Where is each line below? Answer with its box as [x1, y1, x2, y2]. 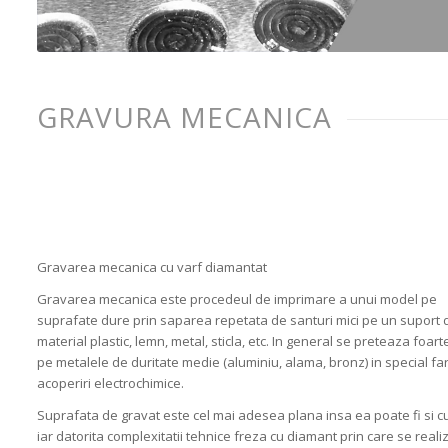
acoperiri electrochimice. [37, 374, 185, 393]
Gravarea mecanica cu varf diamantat [37, 258, 268, 277]
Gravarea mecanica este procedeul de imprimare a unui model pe [37, 290, 438, 309]
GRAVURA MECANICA [37, 98, 333, 137]
